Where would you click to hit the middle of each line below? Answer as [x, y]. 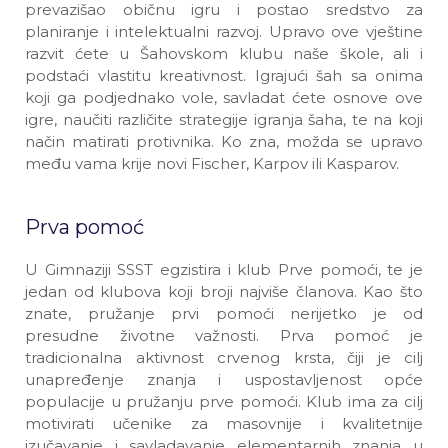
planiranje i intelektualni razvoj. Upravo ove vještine [224, 31]
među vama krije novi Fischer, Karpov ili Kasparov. [212, 163]
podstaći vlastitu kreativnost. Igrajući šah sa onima [224, 75]
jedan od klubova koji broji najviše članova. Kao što [224, 291]
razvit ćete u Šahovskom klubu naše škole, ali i [224, 53]
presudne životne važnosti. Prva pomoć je [224, 335]
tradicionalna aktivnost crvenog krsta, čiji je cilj [224, 357]
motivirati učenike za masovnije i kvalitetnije [224, 423]
